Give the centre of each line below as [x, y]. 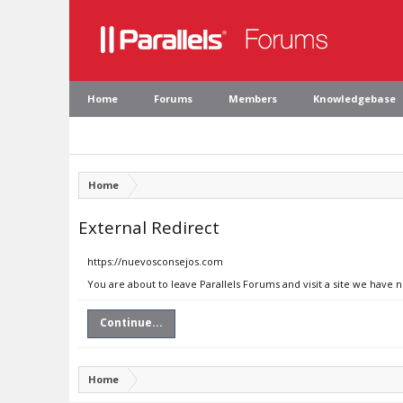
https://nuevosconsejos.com [155, 261]
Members [253, 99]
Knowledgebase [354, 99]
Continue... [131, 322]
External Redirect [149, 227]
